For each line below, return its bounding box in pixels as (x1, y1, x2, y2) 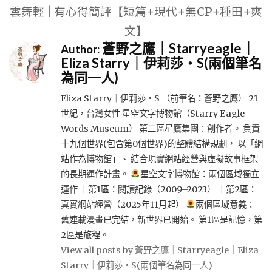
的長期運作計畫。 (61, 168, 131, 180)
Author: (61, 42, 100, 56)
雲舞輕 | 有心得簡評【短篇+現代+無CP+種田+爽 (10, 4, 262, 19)
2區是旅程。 (61, 229, 109, 240)
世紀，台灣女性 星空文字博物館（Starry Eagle (61, 107, 245, 119)
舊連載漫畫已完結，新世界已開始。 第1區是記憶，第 (61, 214, 262, 225)
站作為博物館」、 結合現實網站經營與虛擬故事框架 (61, 153, 258, 165)
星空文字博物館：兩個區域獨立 (140, 168, 260, 180)
